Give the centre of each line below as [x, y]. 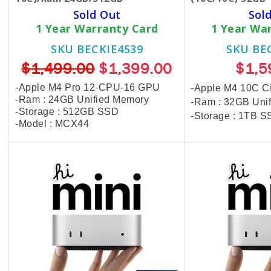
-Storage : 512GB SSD [67, 112]
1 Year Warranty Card [97, 29]
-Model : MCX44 [52, 124]
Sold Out [97, 15]
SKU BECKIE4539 [97, 49]
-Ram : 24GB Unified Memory [82, 100]
